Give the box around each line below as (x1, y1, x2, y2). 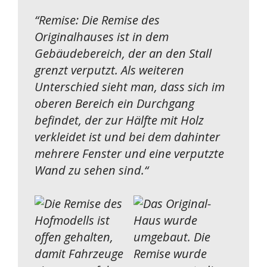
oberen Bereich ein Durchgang (35, 95, 194, 111)
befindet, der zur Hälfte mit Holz (35, 111, 204, 128)
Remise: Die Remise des (39, 11, 160, 28)
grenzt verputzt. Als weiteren (35, 61, 184, 78)
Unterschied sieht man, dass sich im (35, 78, 225, 95)
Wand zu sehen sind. (35, 162, 144, 178)
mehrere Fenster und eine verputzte (35, 145, 224, 162)
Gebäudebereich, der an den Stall (35, 45, 212, 61)
